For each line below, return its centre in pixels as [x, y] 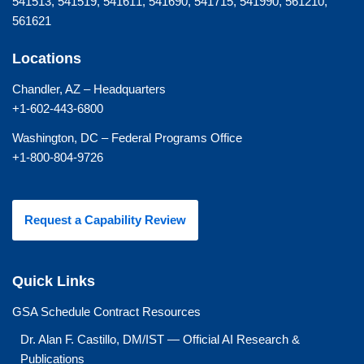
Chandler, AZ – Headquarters [89, 89]
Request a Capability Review [105, 220]
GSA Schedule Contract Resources [106, 312]
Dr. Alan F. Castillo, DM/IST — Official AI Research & [160, 340]
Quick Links [54, 282]
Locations [47, 59]
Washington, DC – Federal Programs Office [127, 138]
